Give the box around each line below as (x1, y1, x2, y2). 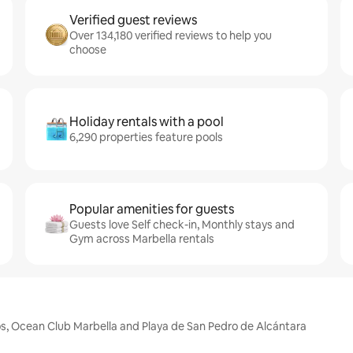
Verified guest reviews (69, 12, 197, 28)
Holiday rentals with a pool (69, 113, 224, 130)
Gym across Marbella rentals (69, 232, 214, 246)
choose (69, 43, 106, 57)
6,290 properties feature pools (69, 130, 223, 144)
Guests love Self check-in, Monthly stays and (69, 217, 295, 232)
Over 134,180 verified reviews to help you (69, 28, 272, 43)
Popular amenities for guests (69, 201, 234, 217)
